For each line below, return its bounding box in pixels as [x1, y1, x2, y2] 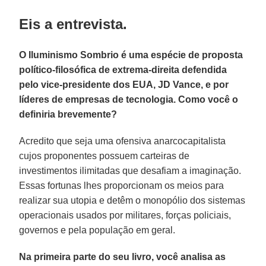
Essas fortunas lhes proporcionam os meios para [19, 180, 224, 191]
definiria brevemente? [19, 109, 118, 119]
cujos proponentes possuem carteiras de [19, 150, 190, 161]
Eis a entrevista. [19, 15, 128, 32]
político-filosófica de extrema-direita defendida [19, 64, 227, 75]
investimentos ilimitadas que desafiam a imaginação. [19, 165, 242, 176]
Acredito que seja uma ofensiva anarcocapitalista [19, 135, 226, 146]
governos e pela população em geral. [19, 224, 176, 235]
